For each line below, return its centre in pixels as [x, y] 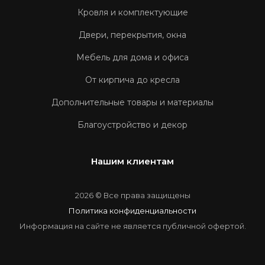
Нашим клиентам [132, 161]
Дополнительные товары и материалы [132, 102]
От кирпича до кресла [132, 80]
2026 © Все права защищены [132, 195]
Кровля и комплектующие [132, 12]
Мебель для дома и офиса [132, 57]
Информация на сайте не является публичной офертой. [132, 226]
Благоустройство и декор [132, 125]
